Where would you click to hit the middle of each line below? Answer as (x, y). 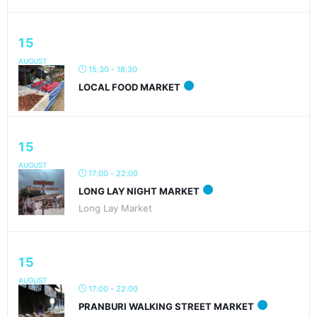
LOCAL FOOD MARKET (129, 87)
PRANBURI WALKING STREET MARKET (166, 306)
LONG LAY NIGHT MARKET (139, 191)
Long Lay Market (115, 208)
